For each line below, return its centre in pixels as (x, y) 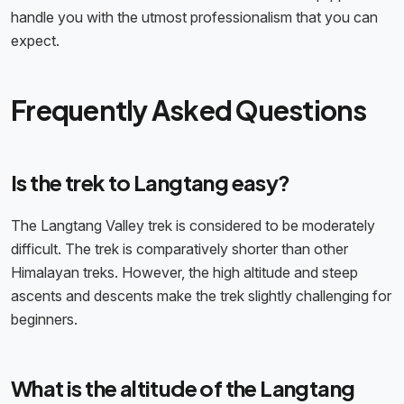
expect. (35, 41)
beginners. (48, 320)
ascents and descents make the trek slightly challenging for (201, 296)
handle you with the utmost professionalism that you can (194, 18)
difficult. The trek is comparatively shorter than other (179, 249)
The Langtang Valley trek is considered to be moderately (193, 226)
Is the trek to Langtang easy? (151, 183)
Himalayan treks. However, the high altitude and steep (184, 273)
